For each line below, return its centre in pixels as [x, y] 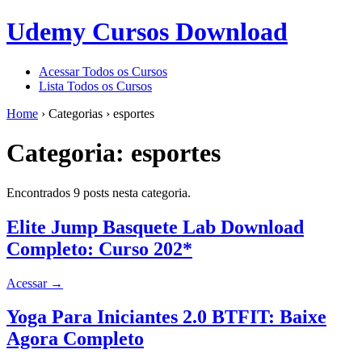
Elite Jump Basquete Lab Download [155, 227]
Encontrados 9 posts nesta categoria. [99, 192]
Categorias [76, 113]
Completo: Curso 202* [99, 248]
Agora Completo [75, 339]
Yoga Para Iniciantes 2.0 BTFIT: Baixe [166, 317]
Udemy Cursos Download [147, 32]
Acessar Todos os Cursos [103, 71]
